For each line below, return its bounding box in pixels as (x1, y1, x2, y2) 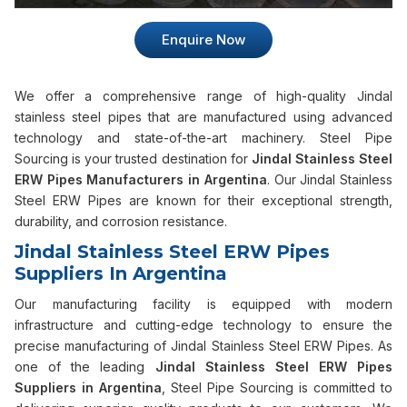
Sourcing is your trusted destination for (15, 151, 252, 166)
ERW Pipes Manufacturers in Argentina (15, 172, 267, 187)
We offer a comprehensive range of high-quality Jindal (15, 88, 392, 104)
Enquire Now (162, 31, 245, 48)
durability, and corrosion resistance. (15, 213, 227, 229)
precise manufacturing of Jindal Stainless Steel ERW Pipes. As (15, 338, 392, 353)
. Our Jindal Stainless (266, 172, 393, 187)
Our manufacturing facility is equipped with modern (15, 296, 392, 312)
